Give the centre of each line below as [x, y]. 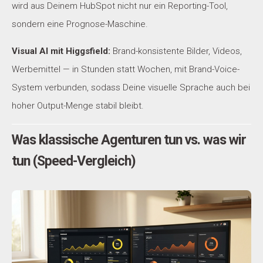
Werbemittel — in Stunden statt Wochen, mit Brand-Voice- [126, 70]
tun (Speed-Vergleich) [74, 161]
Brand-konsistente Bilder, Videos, [176, 51]
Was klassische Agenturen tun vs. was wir [129, 139]
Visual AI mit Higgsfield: [61, 51]
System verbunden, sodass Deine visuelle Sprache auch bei [131, 88]
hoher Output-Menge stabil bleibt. [78, 106]
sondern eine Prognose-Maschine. [80, 24]
